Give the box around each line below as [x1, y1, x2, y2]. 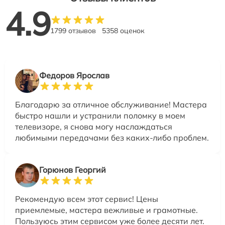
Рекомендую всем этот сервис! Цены [15, 193, 158, 204]
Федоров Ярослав [39, 70, 109, 80]
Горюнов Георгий [39, 164, 106, 175]
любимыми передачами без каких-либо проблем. [15, 132, 209, 143]
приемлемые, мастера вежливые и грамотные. [15, 204, 198, 215]
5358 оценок [102, 26, 145, 35]
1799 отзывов [50, 26, 96, 35]
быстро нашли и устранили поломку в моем [15, 110, 185, 121]
